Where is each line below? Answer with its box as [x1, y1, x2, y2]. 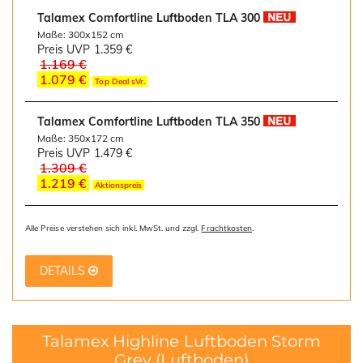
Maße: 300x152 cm [37, 28, 124, 41]
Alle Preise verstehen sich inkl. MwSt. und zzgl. [25, 223, 202, 234]
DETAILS [39, 263, 89, 278]
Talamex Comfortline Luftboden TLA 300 [37, 11, 260, 26]
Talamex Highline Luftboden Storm [41, 331, 322, 352]
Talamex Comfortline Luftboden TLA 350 [37, 114, 260, 130]
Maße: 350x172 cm [37, 132, 124, 145]
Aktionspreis [95, 180, 143, 191]
